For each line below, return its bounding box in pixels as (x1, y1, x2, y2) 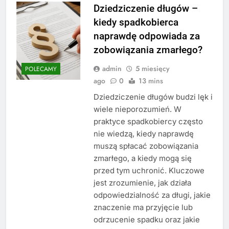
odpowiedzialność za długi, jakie (93, 190, 211, 200)
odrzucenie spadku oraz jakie (93, 214, 200, 224)
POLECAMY (25, 64, 57, 74)
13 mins (138, 75, 163, 86)
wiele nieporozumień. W (93, 104, 181, 114)
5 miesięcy (135, 63, 170, 74)
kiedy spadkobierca (93, 16, 178, 28)
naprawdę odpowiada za (93, 30, 200, 42)
